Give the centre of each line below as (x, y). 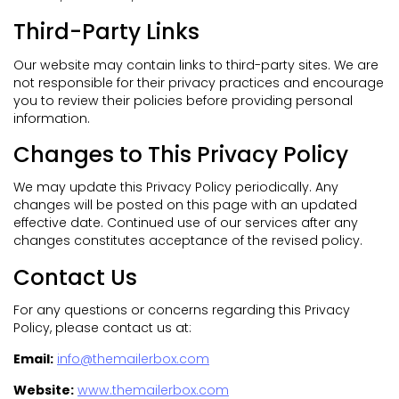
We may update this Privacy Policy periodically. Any (176, 187)
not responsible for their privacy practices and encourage (199, 82)
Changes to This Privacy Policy (181, 154)
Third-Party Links (106, 32)
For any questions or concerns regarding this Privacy (182, 309)
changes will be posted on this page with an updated (185, 205)
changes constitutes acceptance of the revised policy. (188, 241)
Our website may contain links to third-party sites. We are (196, 65)
